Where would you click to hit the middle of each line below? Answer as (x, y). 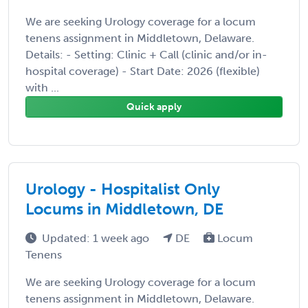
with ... (42, 87)
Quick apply (154, 107)
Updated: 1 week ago (97, 238)
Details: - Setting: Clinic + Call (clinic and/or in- (146, 54)
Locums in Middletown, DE (124, 209)
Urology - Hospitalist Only (123, 189)
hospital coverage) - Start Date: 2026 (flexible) (143, 71)
